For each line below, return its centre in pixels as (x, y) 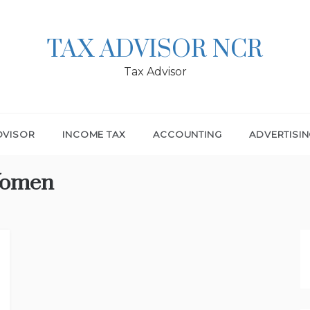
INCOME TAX (94, 134)
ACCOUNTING (188, 134)
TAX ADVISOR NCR (155, 50)
